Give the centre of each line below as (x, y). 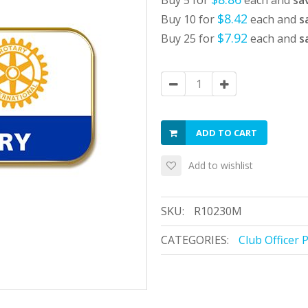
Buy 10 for (189, 19)
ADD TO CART (227, 133)
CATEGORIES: (195, 240)
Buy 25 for (189, 38)
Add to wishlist (221, 165)
